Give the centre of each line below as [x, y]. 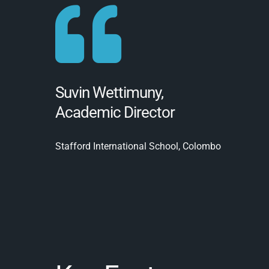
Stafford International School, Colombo [138, 147]
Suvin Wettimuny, [109, 93]
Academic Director [115, 113]
